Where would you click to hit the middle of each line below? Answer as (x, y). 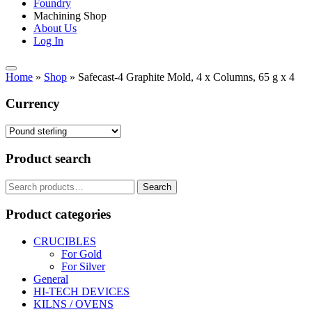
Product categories (58, 214)
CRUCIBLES (65, 241)
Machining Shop (70, 15)
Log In (48, 40)
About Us (55, 28)
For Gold (81, 254)
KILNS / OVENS (73, 304)
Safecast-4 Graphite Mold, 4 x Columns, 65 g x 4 (186, 77)
